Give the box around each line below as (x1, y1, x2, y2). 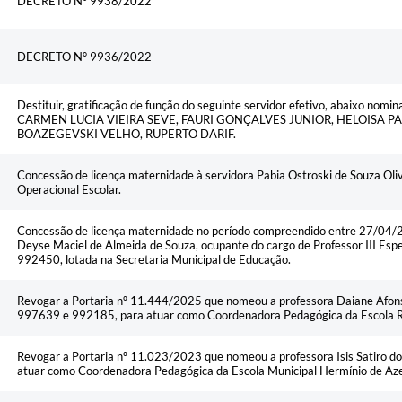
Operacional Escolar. (17, 182, 121, 197)
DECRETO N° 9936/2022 (17, 49, 152, 65)
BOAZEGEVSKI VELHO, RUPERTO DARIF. (17, 127, 236, 142)
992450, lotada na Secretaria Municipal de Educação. (17, 252, 291, 267)
